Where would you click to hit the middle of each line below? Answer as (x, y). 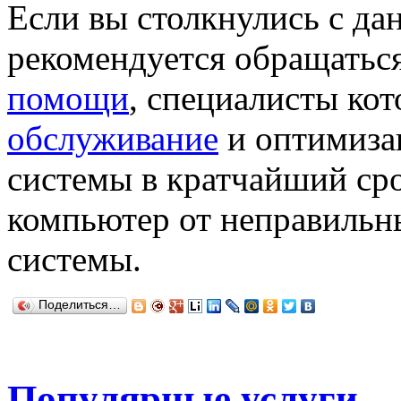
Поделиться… (80, 305)
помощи (68, 98)
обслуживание (113, 139)
